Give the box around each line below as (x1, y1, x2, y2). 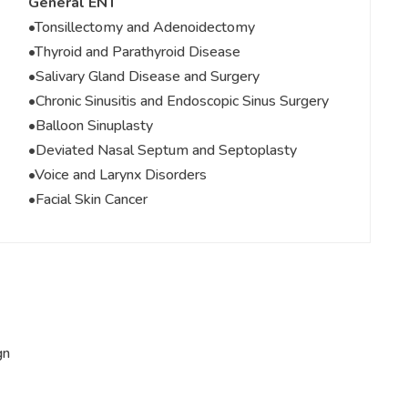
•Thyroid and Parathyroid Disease (27, 42, 240, 63)
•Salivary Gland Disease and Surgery (27, 66, 260, 87)
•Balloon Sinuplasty (27, 116, 153, 137)
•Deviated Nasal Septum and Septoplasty (27, 140, 297, 161)
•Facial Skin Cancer (27, 189, 148, 210)
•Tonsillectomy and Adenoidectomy (27, 17, 255, 38)
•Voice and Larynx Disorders (27, 165, 207, 186)
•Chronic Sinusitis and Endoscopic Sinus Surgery (27, 91, 329, 112)
